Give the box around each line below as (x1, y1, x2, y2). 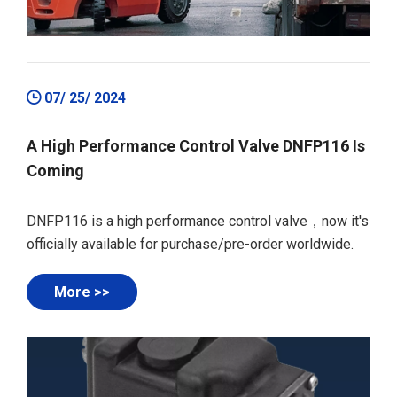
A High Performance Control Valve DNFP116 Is (27, 136, 365, 156)
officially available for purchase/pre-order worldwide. (27, 236, 354, 253)
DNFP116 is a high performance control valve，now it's (27, 213, 369, 230)
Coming (27, 161, 84, 181)
